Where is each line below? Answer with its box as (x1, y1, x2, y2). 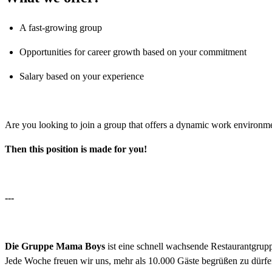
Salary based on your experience (19, 70, 144, 81)
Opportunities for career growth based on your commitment (19, 46, 246, 57)
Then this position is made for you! (5, 143, 147, 154)
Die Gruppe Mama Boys (5, 240, 105, 251)
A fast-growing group (19, 22, 102, 33)
